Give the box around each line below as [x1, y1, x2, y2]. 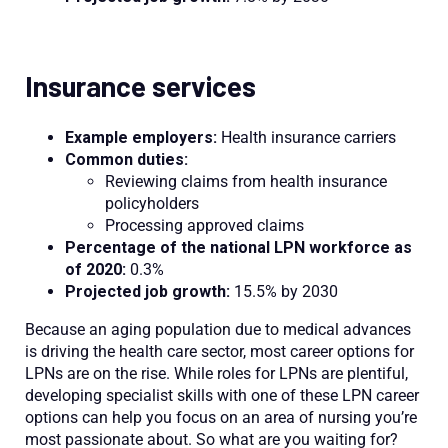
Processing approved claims [105, 215, 304, 235]
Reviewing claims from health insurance [105, 171, 387, 191]
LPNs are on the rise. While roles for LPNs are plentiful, [25, 363, 408, 383]
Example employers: [65, 127, 217, 147]
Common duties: [65, 149, 188, 169]
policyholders [105, 193, 199, 213]
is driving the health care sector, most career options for [25, 341, 414, 361]
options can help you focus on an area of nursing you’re [25, 407, 417, 427]
